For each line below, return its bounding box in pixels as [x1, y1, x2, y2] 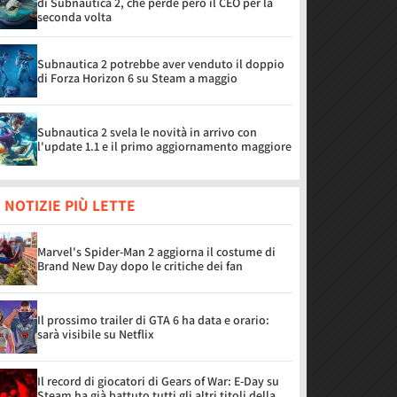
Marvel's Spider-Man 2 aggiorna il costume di [37, 244, 276, 260]
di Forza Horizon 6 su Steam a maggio [37, 70, 237, 86]
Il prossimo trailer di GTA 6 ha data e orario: [37, 312, 269, 328]
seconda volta [37, 9, 112, 25]
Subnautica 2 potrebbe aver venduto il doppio [37, 56, 284, 72]
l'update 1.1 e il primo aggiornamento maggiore [37, 138, 292, 154]
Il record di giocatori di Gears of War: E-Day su [37, 373, 279, 389]
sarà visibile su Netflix [37, 326, 154, 342]
